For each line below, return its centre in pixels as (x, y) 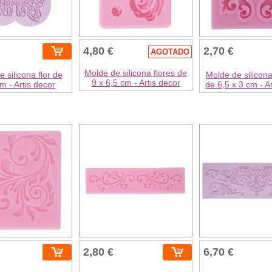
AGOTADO (170, 52)
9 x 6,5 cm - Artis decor (136, 82)
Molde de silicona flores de (136, 73)
